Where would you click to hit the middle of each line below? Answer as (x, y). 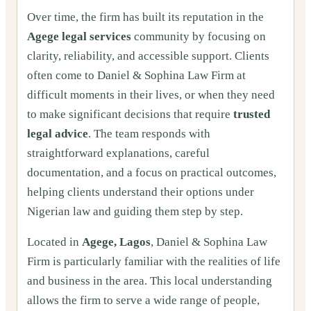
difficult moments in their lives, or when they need (151, 95)
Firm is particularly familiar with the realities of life (154, 261)
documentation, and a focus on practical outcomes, (152, 173)
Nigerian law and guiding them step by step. (135, 212)
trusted (252, 115)
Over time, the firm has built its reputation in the (145, 17)
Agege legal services (79, 37)
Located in (54, 242)
